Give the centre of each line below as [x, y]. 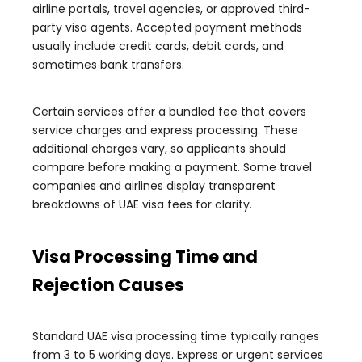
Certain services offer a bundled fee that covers [169, 112]
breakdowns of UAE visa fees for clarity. [142, 204]
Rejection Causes [108, 285]
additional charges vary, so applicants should [159, 149]
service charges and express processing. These [165, 130]
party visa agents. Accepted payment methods [167, 27]
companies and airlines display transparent [154, 186]
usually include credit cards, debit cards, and [158, 46]
